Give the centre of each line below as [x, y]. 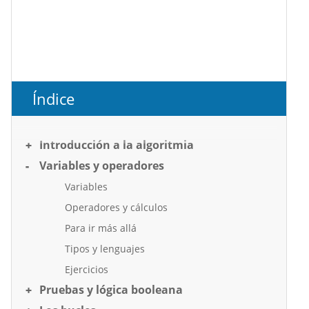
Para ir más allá [101, 228]
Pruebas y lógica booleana [111, 290]
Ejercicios [87, 269]
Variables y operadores [102, 166]
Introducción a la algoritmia [117, 145]
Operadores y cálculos [116, 207]
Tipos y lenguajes [105, 249]
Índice [53, 99]
